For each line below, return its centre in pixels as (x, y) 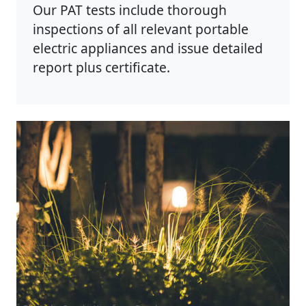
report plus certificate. (101, 67)
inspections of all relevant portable (141, 29)
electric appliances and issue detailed (148, 48)
